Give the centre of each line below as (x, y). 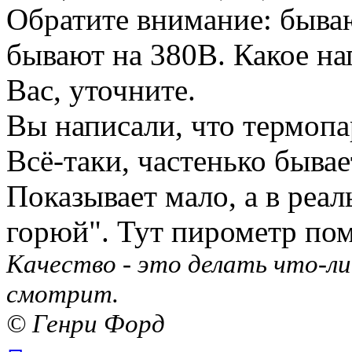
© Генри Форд (86, 323)
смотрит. (62, 293)
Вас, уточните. (101, 90)
